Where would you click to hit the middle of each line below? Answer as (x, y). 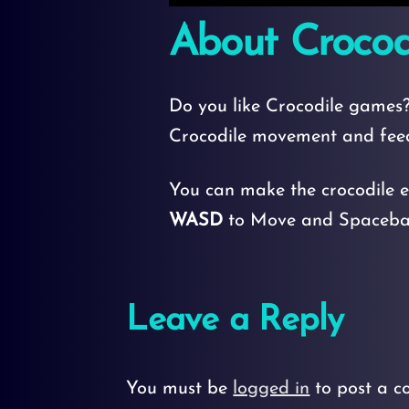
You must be (180, 388)
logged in (272, 388)
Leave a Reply (235, 321)
